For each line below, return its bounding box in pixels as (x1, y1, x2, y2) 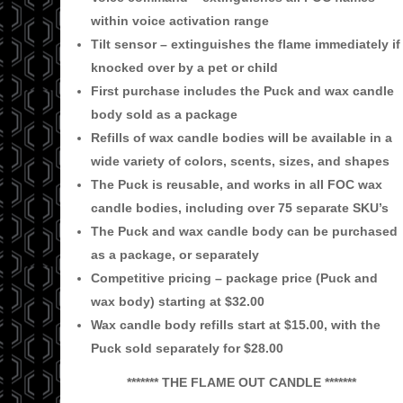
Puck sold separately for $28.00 (91, 341, 283, 355)
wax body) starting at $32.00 (91, 294, 268, 309)
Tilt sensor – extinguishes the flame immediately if (91, 37, 400, 51)
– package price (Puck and (215, 271, 378, 285)
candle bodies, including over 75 (91, 201, 296, 215)
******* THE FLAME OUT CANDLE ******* (127, 375, 357, 390)
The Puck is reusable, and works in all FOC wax (91, 177, 382, 192)
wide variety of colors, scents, (91, 154, 279, 168)
